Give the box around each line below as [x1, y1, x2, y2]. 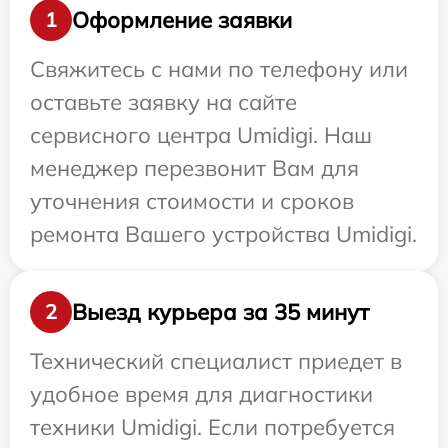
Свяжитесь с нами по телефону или [30, 55, 408, 84]
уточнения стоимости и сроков [30, 187, 354, 216]
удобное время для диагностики [30, 380, 373, 409]
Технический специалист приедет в [30, 347, 402, 376]
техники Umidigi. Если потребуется [30, 413, 395, 442]
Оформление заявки [72, 5, 292, 34]
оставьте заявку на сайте [30, 88, 297, 117]
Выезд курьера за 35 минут [72, 297, 369, 326]
